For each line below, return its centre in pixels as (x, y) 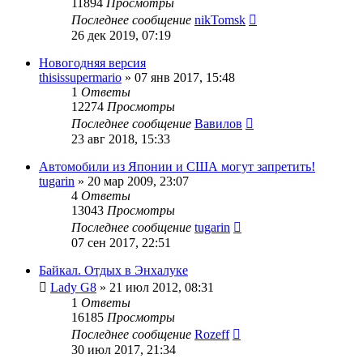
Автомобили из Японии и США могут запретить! (177, 166)
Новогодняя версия (92, 62)
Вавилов (218, 123)
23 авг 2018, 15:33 (121, 139)
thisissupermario (80, 77)
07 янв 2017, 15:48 (185, 77)
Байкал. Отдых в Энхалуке (113, 270)
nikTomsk (220, 19)
